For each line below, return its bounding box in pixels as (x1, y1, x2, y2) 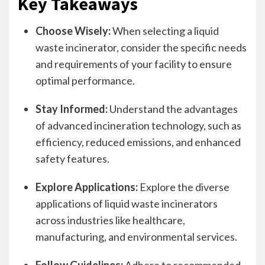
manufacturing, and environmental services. (35, 230, 237, 243)
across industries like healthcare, (35, 214, 185, 227)
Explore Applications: (35, 180, 138, 193)
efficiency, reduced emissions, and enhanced (35, 135, 241, 148)
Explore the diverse (138, 180, 230, 193)
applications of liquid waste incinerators (35, 197, 218, 210)
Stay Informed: (35, 102, 108, 115)
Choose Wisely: (35, 24, 111, 37)
